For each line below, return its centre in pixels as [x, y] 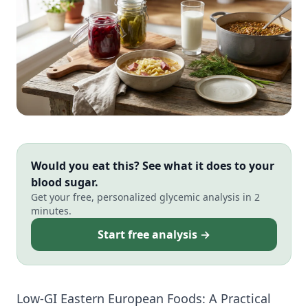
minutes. [51, 211]
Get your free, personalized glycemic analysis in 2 [145, 197]
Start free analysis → [154, 235]
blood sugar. [65, 183]
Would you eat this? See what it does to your [153, 166]
